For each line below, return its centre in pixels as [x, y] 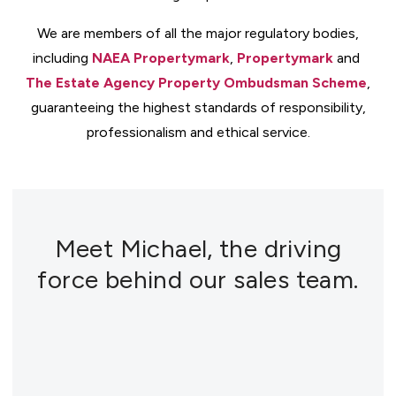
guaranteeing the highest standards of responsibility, [198, 107]
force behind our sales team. [198, 279]
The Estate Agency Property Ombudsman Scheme [196, 83]
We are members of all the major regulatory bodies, [198, 33]
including [62, 58]
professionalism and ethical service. [198, 132]
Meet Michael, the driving [198, 248]
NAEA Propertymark [161, 58]
